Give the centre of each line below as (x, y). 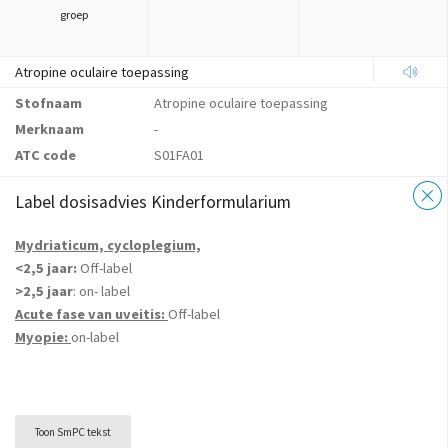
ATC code (45, 155)
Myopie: (41, 337)
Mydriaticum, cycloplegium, (108, 245)
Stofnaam (48, 103)
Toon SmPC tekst (73, 432)
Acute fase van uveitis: (91, 314)
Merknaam (49, 129)
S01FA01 (179, 155)
